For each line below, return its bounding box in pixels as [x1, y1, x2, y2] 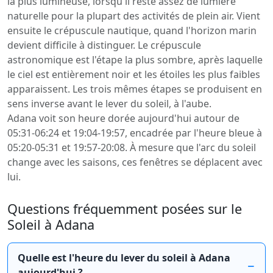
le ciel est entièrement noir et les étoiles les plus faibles [7, 68, 260, 81]
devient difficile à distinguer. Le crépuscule [7, 38, 201, 52]
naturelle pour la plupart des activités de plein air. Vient [7, 9, 260, 23]
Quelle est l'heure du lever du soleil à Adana [18, 251, 230, 264]
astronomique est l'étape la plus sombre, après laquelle [7, 53, 263, 66]
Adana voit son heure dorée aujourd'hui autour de [7, 112, 239, 125]
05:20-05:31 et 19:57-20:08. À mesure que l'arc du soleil [7, 141, 256, 154]
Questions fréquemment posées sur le [7, 200, 242, 218]
